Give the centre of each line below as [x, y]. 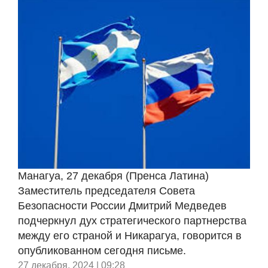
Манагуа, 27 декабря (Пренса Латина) [113, 176]
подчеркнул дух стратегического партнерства [132, 221]
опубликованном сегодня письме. [102, 251]
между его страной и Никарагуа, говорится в [130, 236]
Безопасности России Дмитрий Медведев [122, 206]
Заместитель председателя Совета [106, 191]
